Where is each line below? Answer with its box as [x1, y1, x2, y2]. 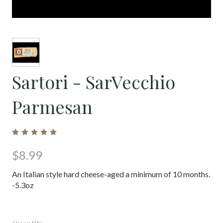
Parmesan [12, 95, 93, 118]
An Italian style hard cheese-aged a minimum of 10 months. [12, 169, 210, 179]
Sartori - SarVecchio [12, 70, 175, 94]
